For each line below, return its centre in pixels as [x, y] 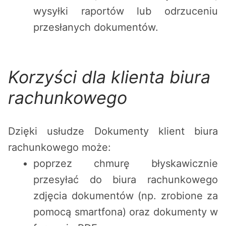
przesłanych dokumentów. [96, 27]
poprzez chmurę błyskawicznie [126, 164]
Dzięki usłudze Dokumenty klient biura [113, 131]
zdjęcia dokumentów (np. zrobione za [126, 196]
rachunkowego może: [60, 148]
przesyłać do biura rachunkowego [126, 180]
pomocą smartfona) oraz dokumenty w [126, 212]
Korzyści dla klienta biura [109, 77]
